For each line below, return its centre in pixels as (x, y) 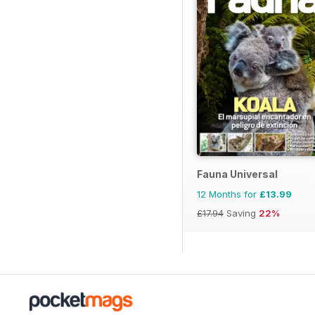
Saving (241, 213)
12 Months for (228, 194)
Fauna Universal (237, 174)
